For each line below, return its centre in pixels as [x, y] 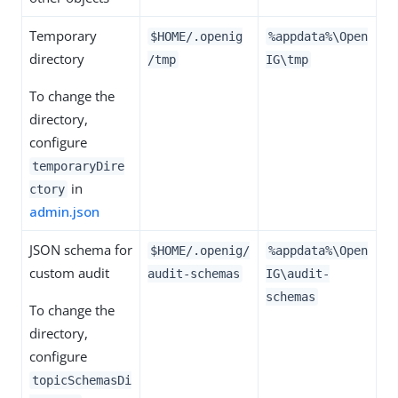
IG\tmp [287, 59]
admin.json [64, 211]
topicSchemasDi [82, 380]
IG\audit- [298, 273]
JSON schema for [81, 249]
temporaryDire [78, 166]
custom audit [69, 272]
